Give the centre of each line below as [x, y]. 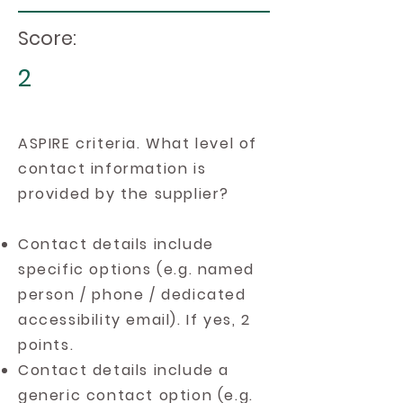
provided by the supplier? [124, 194]
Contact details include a [124, 370]
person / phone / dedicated [132, 295]
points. [46, 345]
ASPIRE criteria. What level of [138, 143]
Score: [47, 38]
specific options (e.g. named [136, 269]
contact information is [112, 169]
